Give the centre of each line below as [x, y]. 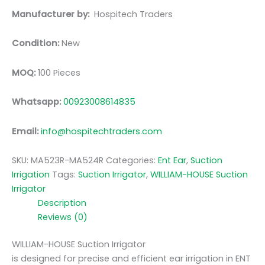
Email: [26, 131]
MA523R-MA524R [67, 161]
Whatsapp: [38, 102]
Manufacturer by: [53, 14]
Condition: [35, 43]
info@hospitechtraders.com [101, 131]
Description [62, 203]
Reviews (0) [62, 217]
